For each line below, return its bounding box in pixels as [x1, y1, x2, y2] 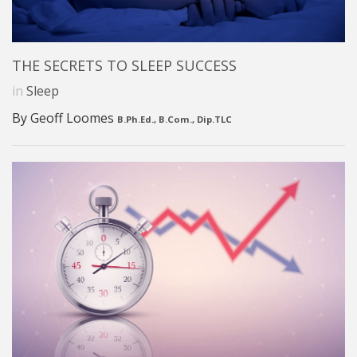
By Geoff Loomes [12, 109, 117, 127]
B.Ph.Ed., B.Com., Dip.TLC [117, 113, 232, 126]
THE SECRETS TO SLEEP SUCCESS [12, 56, 237, 76]
